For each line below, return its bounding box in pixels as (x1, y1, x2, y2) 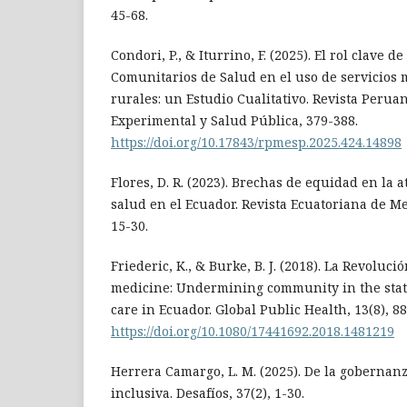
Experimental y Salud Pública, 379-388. (111, 112, 358, 130)
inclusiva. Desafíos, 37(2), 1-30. (111, 384, 304, 402)
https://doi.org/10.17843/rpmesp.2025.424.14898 (111, 134, 402, 152)
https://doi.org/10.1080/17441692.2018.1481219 (111, 323, 394, 341)
